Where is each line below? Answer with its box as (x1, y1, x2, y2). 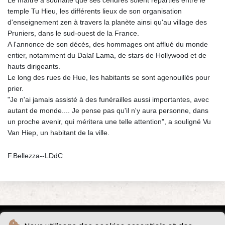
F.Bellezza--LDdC (8, 151, 63, 160)
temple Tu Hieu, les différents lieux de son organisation (8, 7, 182, 15)
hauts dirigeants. (8, 62, 60, 70)
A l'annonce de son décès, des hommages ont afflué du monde (8, 40, 208, 48)
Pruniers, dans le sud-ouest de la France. (8, 29, 139, 37)
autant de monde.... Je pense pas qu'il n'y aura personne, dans (8, 106, 208, 115)
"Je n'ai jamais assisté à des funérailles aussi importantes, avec (8, 95, 209, 103)
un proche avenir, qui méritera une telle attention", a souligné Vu (8, 117, 211, 126)
